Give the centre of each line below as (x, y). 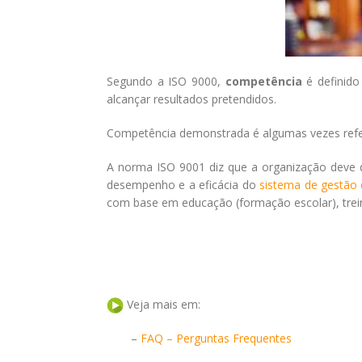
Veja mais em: (162, 304)
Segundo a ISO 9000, (166, 81)
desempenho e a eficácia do (183, 185)
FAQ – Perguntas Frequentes (216, 339)
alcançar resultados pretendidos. (192, 99)
